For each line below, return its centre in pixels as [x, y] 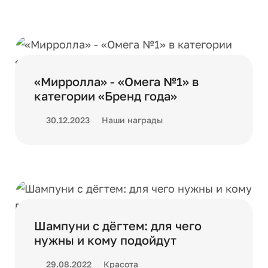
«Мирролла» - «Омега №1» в [116, 81]
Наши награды [132, 120]
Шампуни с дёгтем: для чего [118, 226]
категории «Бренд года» [106, 96]
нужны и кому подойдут [105, 240]
